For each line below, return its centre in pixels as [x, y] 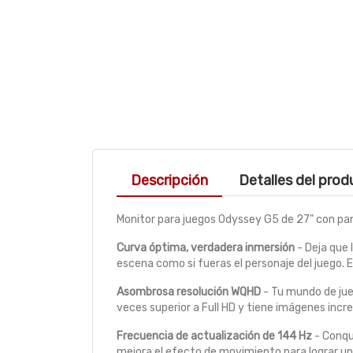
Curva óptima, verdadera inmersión [206, 248]
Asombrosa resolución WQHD [189, 292]
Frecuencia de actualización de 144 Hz [214, 336]
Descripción [169, 181]
